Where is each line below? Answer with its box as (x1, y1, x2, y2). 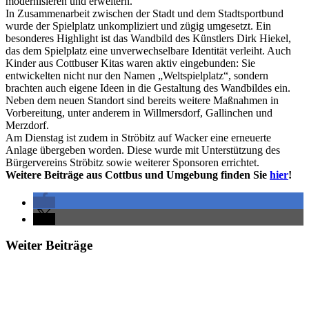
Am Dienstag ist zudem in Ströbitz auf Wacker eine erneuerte (6, 131, 271, 143)
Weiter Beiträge (6, 238, 92, 253)
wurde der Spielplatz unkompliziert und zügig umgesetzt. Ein (6, 19, 271, 32)
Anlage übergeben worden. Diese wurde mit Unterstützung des (6, 143, 280, 156)
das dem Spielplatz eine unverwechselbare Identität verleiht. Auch (6, 44, 291, 57)
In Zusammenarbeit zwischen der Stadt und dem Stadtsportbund (6, 7, 283, 19)
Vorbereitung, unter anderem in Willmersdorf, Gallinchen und (6, 106, 272, 119)
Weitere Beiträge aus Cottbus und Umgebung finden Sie (6, 168, 270, 181)
